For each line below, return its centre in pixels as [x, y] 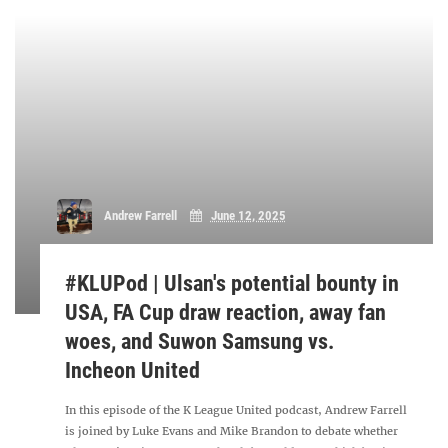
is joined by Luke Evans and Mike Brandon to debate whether [232, 431]
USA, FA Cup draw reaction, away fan [226, 312]
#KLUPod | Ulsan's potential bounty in [232, 283]
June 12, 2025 [248, 216]
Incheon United [133, 370]
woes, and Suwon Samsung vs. [200, 341]
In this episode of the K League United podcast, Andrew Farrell [236, 410]
